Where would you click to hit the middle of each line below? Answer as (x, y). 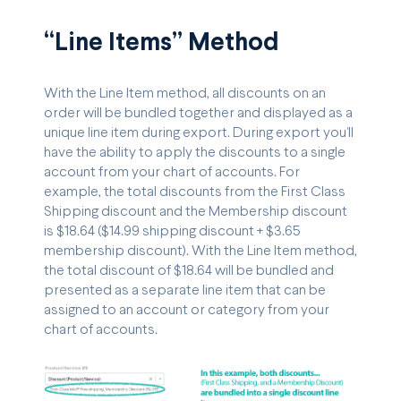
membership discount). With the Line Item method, (200, 251)
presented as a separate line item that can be (185, 290)
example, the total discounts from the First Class (195, 192)
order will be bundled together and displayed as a (198, 113)
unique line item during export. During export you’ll (199, 132)
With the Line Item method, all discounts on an (185, 93)
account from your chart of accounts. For (172, 172)
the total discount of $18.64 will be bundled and (189, 270)
